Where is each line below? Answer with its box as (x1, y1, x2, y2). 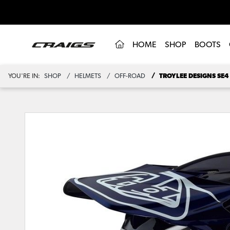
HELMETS (74, 73, 102, 80)
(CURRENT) (123, 40, 164, 49)
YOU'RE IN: (8, 73, 40, 80)
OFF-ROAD (114, 73, 146, 80)
